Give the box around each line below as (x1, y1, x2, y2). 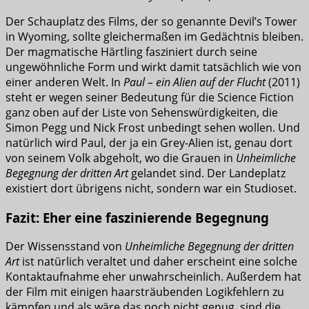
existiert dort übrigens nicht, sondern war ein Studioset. (6, 180, 297, 196)
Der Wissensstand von (6, 239, 125, 255)
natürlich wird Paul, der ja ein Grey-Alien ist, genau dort (6, 134, 292, 150)
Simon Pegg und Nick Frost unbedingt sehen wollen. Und (6, 119, 300, 135)
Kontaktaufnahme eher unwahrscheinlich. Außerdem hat (6, 269, 301, 285)
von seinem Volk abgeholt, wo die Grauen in (6, 150, 236, 166)
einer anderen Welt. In (6, 74, 123, 90)
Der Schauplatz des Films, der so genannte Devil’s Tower (6, 13, 297, 29)
